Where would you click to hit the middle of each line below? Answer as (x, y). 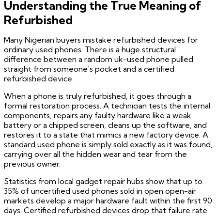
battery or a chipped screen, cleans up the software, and (105, 125)
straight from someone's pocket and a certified (89, 69)
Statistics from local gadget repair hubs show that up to (103, 181)
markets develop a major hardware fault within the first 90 (108, 201)
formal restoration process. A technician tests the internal (107, 106)
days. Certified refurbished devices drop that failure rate (106, 210)
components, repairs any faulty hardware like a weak (98, 116)
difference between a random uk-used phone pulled (99, 59)
